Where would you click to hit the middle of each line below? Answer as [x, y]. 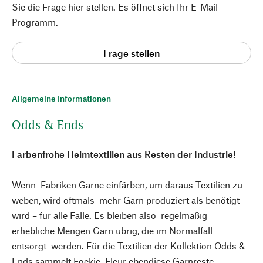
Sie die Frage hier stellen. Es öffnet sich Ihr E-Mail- [117, 7]
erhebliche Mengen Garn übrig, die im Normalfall [112, 230]
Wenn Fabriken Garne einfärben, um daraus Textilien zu [127, 185]
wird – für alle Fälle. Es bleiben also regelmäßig [109, 215]
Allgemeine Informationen [61, 98]
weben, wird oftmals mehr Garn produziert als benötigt [126, 200]
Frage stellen [131, 53]
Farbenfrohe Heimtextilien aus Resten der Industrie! [124, 154]
